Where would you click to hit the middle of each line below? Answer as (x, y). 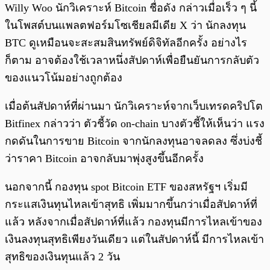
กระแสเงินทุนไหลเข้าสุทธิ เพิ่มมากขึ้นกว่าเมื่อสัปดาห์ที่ (131, 205)
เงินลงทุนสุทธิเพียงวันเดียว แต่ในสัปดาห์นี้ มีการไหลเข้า (134, 240)
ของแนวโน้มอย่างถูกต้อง (64, 78)
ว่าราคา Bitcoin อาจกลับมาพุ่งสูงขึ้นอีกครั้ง (106, 159)
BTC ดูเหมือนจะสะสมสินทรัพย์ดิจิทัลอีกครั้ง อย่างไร (126, 43)
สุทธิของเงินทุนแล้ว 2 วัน (62, 257)
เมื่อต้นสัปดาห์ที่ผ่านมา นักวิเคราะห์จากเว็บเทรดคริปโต (134, 106)
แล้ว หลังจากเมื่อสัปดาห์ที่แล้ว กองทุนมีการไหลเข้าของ (133, 222)
